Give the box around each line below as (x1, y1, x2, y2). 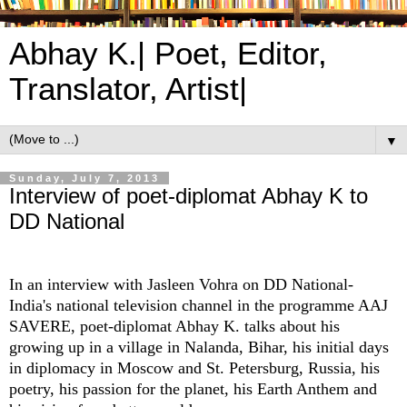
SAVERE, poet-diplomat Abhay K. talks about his (9, 316, 340, 335)
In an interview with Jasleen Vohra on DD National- (9, 274, 353, 293)
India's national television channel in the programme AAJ (9, 295, 388, 314)
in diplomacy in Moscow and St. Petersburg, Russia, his (9, 358, 380, 377)
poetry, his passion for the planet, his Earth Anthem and (9, 379, 377, 398)
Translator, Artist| (9, 72, 247, 106)
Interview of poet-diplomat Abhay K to (9, 184, 368, 208)
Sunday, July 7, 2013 (9, 173, 160, 184)
